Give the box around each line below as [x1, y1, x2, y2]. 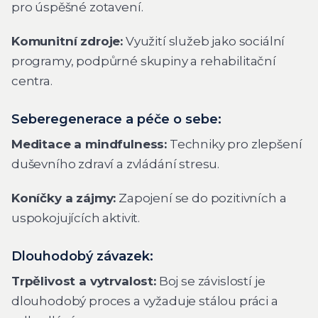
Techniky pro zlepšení [167, 136, 302, 151]
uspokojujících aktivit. [11, 210, 141, 225]
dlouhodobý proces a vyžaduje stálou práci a [11, 293, 278, 308]
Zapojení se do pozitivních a [116, 190, 287, 205]
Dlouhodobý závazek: [11, 248, 153, 264]
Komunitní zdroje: [11, 33, 124, 48]
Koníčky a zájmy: [11, 190, 116, 205]
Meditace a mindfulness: [11, 136, 168, 151]
